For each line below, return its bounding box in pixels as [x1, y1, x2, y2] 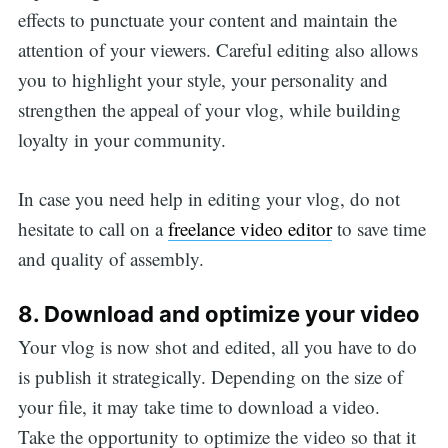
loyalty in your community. [17, 127, 226, 153]
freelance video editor [167, 215, 332, 241]
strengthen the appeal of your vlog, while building [17, 97, 401, 123]
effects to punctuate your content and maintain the [17, 7, 397, 33]
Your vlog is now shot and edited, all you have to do [17, 333, 417, 359]
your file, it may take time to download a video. [17, 393, 380, 419]
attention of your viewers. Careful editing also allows [17, 37, 418, 63]
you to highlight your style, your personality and [17, 67, 388, 93]
